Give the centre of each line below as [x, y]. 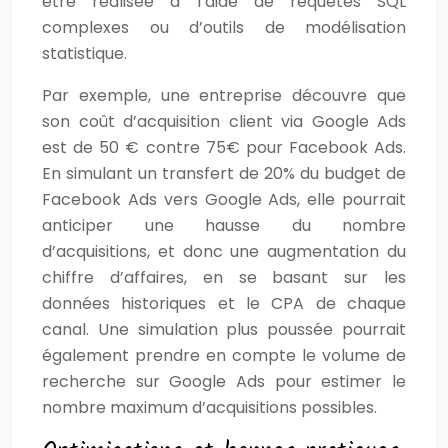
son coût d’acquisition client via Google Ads [224, 121]
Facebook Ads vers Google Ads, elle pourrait [224, 199]
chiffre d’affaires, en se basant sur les [224, 277]
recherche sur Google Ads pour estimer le [224, 381]
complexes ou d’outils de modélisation [224, 27]
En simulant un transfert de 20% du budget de [224, 173]
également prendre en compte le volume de [224, 355]
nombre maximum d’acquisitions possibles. [209, 407]
